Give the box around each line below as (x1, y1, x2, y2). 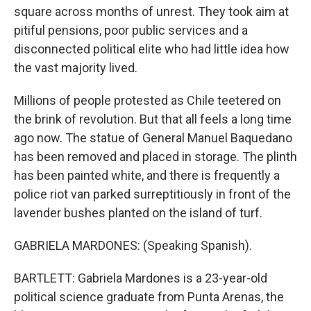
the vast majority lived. (14, 60, 137, 75)
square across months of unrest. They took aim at (14, 4, 289, 19)
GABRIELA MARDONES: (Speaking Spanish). (14, 238, 252, 253)
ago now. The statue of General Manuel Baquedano (14, 131, 292, 145)
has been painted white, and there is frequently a (14, 168, 280, 183)
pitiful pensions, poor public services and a (14, 23, 248, 37)
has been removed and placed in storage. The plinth (14, 149, 297, 164)
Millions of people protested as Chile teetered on (14, 93, 281, 108)
